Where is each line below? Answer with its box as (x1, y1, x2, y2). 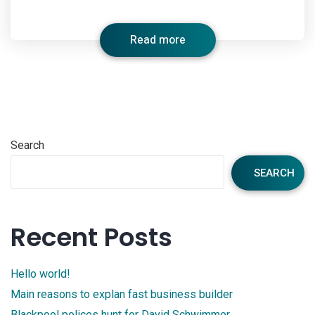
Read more (129, 32, 186, 49)
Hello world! (11, 267, 70, 281)
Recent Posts (11, 219, 172, 256)
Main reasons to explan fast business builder (11, 288, 233, 302)
